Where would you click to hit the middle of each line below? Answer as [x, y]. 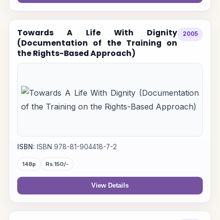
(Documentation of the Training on [97, 43]
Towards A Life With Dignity [97, 32]
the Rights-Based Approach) [76, 53]
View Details [110, 186]
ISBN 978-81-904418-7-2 [76, 147]
